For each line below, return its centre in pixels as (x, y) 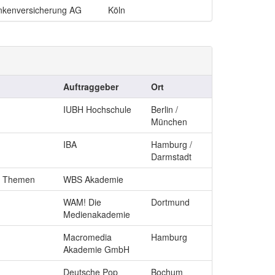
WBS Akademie (93, 179)
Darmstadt (171, 157)
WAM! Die (82, 202)
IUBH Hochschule (97, 109)
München (169, 122)
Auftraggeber (91, 87)
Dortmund (170, 202)
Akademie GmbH (96, 249)
